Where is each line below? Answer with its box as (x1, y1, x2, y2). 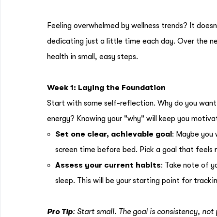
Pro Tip (47, 207, 73, 216)
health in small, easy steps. (47, 52, 138, 61)
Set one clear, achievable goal (55, 130, 172, 139)
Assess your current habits (55, 161, 161, 170)
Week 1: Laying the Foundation (47, 83, 166, 92)
